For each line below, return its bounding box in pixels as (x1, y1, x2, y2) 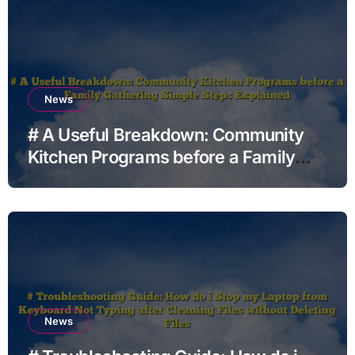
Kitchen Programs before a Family (27, 146, 296, 167)
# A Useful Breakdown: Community (27, 124, 304, 145)
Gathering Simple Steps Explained (27, 168, 295, 189)
